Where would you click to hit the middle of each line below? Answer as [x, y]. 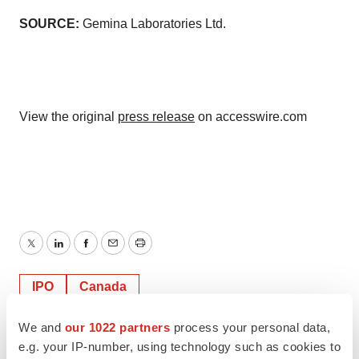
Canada [103, 286]
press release [156, 117]
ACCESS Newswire [91, 338]
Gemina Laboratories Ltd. [153, 24]
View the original [69, 117]
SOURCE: [49, 24]
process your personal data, [250, 327]
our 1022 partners [117, 327]
